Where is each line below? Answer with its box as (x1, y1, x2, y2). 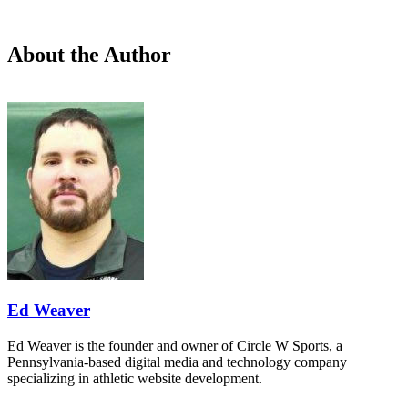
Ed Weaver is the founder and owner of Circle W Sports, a (7, 338, 342, 354)
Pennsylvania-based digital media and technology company (7, 354, 347, 371)
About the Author (7, 42, 171, 66)
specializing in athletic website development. (7, 371, 262, 387)
